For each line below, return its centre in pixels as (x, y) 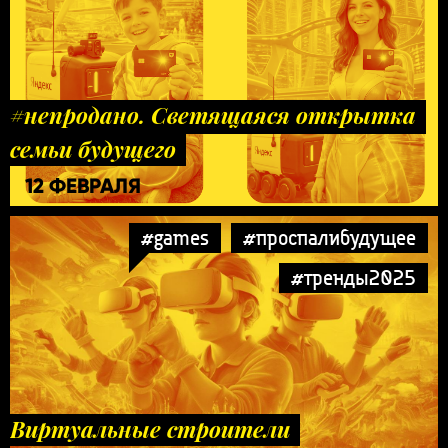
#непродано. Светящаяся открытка (213, 114)
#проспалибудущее (329, 237)
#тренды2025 (353, 277)
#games (175, 237)
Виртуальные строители (150, 428)
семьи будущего (93, 148)
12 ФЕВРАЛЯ (83, 185)
